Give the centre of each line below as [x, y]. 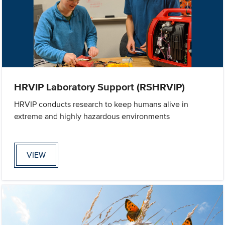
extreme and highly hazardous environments [92, 117]
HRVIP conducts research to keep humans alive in [101, 104]
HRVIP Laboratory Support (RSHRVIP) [100, 87]
